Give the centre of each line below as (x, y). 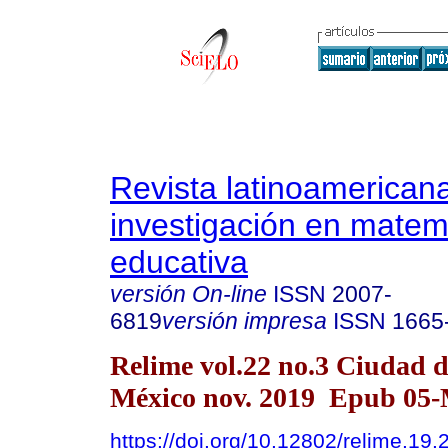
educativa (179, 262)
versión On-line (188, 294)
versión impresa (244, 321)
